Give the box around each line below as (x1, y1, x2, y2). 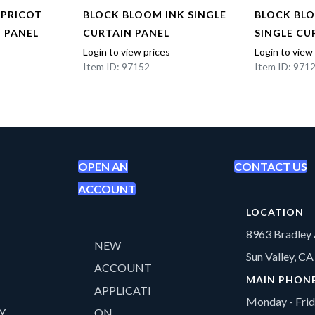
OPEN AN (77, 160, 128, 174)
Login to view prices (82, 46, 170, 58)
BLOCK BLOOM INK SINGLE (82, 8, 226, 21)
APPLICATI (94, 283, 151, 297)
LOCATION (246, 206, 304, 219)
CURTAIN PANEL (82, 27, 169, 39)
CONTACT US (233, 160, 307, 174)
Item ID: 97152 (82, 60, 150, 73)
